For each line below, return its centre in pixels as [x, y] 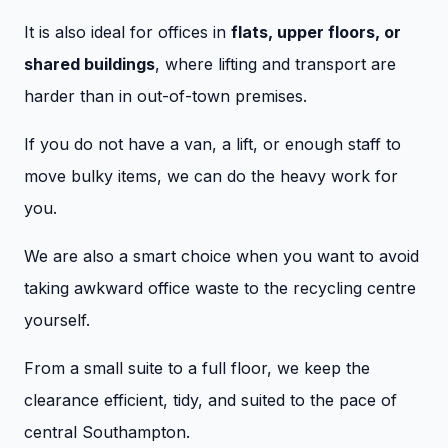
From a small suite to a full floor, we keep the [197, 367]
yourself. [57, 319]
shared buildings [89, 63]
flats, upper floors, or [316, 31]
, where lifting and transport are [275, 63]
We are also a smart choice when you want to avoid [221, 255]
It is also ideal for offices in [127, 31]
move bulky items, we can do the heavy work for [211, 175]
